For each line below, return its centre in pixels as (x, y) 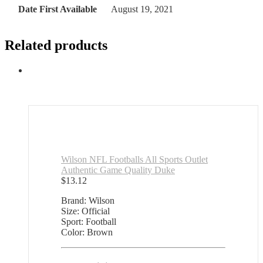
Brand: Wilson (88, 201)
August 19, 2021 (142, 9)
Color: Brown (87, 232)
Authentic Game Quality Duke (118, 170)
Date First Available (58, 9)
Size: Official (85, 211)
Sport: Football (89, 222)
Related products (56, 45)
